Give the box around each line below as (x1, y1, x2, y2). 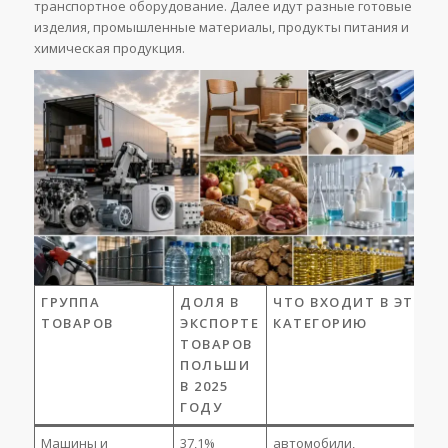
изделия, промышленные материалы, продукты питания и (33, 18, 409, 37)
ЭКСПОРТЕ (180, 313, 260, 332)
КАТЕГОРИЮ (273, 313, 368, 332)
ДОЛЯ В (180, 292, 240, 311)
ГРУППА (41, 292, 101, 311)
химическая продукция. (33, 39, 185, 58)
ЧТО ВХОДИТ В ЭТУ (273, 292, 424, 311)
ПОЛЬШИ (180, 355, 251, 374)
